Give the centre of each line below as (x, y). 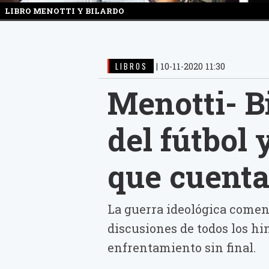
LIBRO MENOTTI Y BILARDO (65, 11)
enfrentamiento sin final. (182, 248)
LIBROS (131, 66)
